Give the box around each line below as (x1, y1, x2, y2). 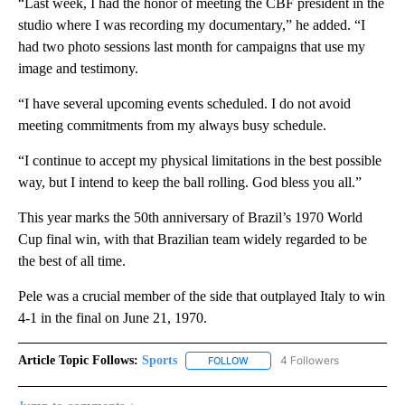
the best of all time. (18, 253, 126, 269)
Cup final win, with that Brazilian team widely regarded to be (18, 231, 367, 248)
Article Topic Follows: (18, 353, 138, 368)
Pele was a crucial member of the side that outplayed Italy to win (18, 288, 385, 305)
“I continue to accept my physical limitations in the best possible (18, 153, 381, 169)
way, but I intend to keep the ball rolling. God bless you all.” (18, 174, 362, 191)
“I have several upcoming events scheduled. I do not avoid (18, 96, 351, 112)
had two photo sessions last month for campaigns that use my (18, 39, 365, 55)
